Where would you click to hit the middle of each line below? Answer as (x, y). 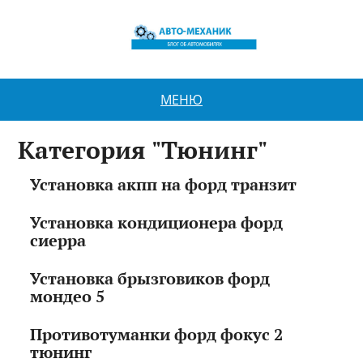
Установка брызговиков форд (150, 279)
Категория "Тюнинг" (143, 150)
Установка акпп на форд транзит (164, 185)
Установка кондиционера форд (157, 223)
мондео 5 (68, 297)
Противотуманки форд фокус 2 (157, 335)
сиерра (58, 241)
